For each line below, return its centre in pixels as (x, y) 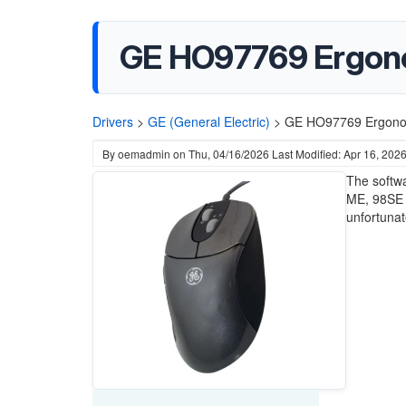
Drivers (113, 121)
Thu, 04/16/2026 (229, 154)
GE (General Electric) (209, 121)
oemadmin (144, 154)
